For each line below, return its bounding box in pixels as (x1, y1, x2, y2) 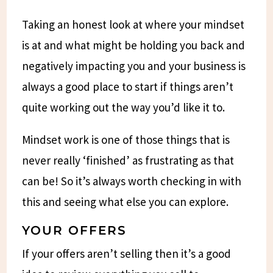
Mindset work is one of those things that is (22, 132, 230, 147)
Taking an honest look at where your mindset (22, 16, 245, 32)
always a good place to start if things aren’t (22, 79, 234, 94)
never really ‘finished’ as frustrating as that (22, 152, 235, 168)
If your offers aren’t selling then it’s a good (22, 246, 232, 261)
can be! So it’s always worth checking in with (22, 173, 242, 188)
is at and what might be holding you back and (22, 37, 246, 52)
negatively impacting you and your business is (22, 58, 246, 73)
